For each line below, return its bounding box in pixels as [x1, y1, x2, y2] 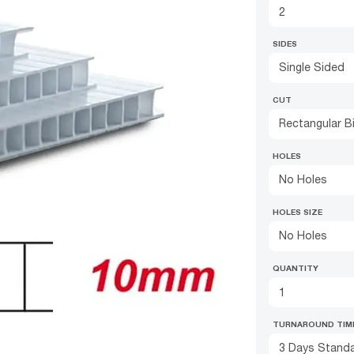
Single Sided [279, 61, 345, 73]
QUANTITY [273, 263, 318, 273]
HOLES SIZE [273, 207, 322, 217]
